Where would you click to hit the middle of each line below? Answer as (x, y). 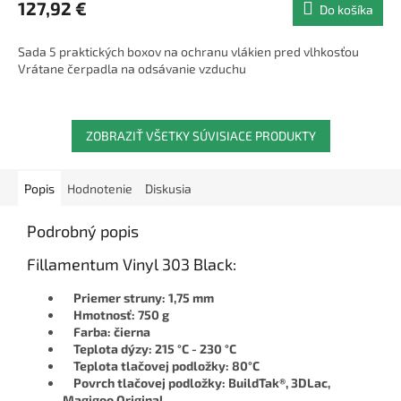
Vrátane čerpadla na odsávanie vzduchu (132, 69)
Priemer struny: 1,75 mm (138, 298)
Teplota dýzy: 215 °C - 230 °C (149, 349)
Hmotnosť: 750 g (116, 315)
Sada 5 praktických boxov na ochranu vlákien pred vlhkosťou (188, 52)
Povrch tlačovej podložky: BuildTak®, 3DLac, (196, 383)
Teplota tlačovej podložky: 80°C (161, 366)
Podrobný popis (83, 231)
